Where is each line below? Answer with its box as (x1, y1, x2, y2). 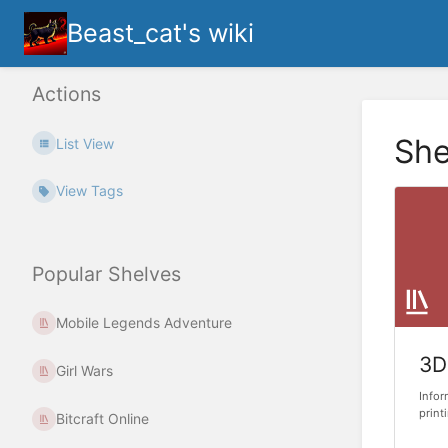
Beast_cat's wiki (67, 18, 254, 48)
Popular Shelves (32, 261, 181, 286)
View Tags (56, 182, 124, 200)
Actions (32, 82, 101, 107)
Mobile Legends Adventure (56, 313, 233, 331)
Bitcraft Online (56, 409, 150, 427)
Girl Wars (56, 361, 114, 379)
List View (56, 134, 115, 152)
